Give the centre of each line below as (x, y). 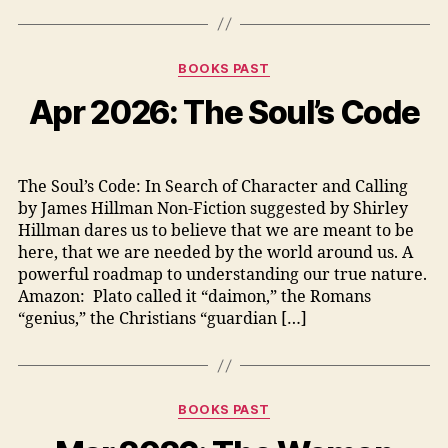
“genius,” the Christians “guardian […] (162, 318)
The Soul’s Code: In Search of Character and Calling (212, 186)
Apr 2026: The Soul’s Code (224, 112)
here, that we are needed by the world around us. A (215, 252)
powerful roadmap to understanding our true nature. (222, 274)
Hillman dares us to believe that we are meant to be (215, 230)
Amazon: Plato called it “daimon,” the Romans (194, 296)
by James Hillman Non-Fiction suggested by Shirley (212, 208)
